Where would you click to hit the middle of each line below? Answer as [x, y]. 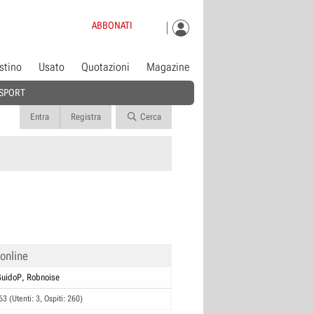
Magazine [168, 67]
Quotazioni [106, 67]
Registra [86, 117]
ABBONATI [112, 25]
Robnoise [43, 277]
